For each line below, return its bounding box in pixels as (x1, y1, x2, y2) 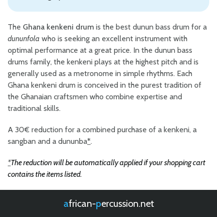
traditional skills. (8, 104, 61, 113)
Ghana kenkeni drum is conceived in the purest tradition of (8, 80, 201, 90)
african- (68, 198, 96, 209)
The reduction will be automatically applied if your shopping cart (11, 158, 205, 167)
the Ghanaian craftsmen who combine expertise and (8, 92, 182, 101)
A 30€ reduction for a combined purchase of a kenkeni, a (8, 125, 197, 134)
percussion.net (101, 198, 154, 209)
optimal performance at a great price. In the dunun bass (8, 46, 192, 55)
